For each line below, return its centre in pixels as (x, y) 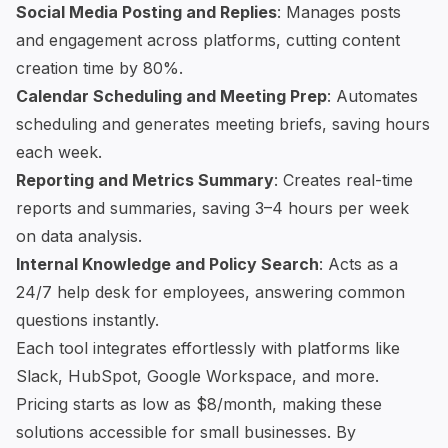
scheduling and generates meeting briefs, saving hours (223, 124)
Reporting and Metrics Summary (145, 180)
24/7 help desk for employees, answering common (210, 292)
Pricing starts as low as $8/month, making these (199, 404)
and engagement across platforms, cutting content (208, 40)
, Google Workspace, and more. (258, 376)
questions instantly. (87, 320)
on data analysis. (79, 236)
